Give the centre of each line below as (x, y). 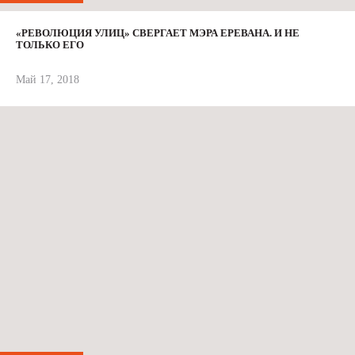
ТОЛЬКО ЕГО (50, 44)
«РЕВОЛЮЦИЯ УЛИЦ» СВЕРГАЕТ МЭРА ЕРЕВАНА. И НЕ (158, 32)
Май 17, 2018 (48, 79)
